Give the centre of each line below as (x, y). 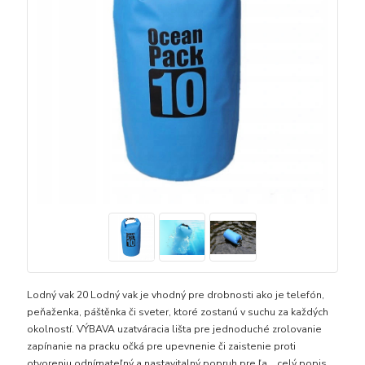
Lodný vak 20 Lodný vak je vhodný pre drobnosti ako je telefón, (176, 295)
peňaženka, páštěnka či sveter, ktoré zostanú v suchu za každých (178, 312)
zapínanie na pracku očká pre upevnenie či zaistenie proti (162, 347)
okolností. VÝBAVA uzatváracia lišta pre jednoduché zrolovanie (175, 330)
